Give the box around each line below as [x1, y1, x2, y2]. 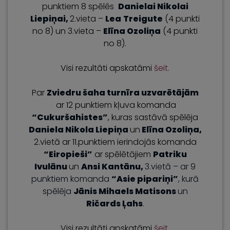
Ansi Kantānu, [81, 161, 145, 172]
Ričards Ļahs [86, 198, 143, 209]
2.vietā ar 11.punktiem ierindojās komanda [33, 136, 197, 148]
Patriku [152, 148, 187, 160]
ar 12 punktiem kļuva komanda [54, 99, 176, 111]
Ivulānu [34, 161, 69, 172]
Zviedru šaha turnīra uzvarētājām [46, 87, 199, 99]
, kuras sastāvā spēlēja [108, 111, 198, 123]
